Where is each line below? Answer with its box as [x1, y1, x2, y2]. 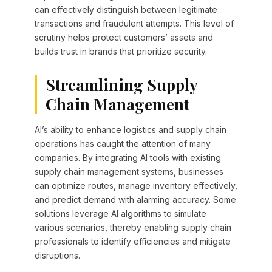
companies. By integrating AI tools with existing [34, 152, 221, 163]
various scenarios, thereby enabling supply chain [34, 222, 231, 233]
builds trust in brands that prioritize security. [34, 46, 207, 57]
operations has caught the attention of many [34, 138, 211, 149]
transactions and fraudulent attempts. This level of [34, 18, 234, 29]
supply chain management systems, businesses [34, 166, 223, 177]
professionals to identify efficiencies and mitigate [34, 236, 231, 247]
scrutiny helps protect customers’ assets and [34, 32, 213, 43]
